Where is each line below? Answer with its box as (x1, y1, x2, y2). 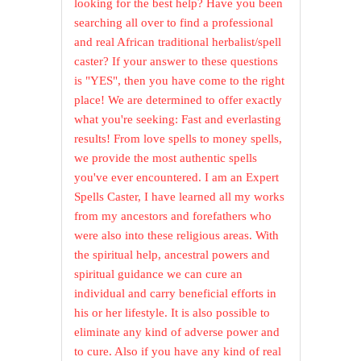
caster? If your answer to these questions (74, 55, 279, 68)
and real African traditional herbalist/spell (74, 35, 282, 49)
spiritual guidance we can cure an (74, 268, 243, 281)
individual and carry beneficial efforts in (74, 287, 277, 301)
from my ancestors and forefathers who (74, 210, 272, 223)
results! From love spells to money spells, (74, 132, 283, 146)
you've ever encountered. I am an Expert (74, 171, 280, 185)
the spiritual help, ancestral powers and (74, 248, 271, 262)
